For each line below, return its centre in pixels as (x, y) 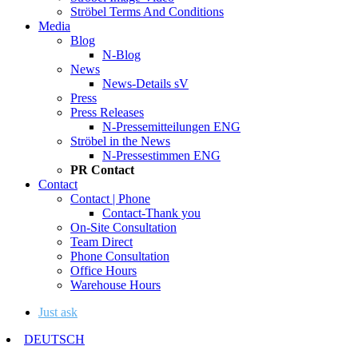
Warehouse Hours (115, 285)
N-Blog (121, 55)
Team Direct (101, 242)
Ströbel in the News (120, 141)
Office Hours (103, 271)
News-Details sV (145, 84)
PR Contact (102, 170)
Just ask (58, 312)
